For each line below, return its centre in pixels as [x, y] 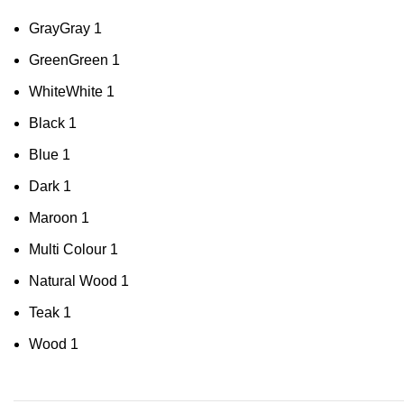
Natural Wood [73, 281]
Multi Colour [68, 249]
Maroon [53, 218]
